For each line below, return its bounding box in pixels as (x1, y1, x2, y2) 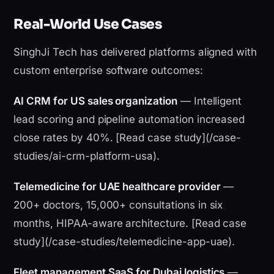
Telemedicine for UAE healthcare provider (13, 180, 221, 193)
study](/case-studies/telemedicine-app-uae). (13, 235, 235, 248)
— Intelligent (177, 95, 242, 108)
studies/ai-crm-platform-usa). (13, 150, 160, 163)
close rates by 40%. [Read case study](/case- (13, 131, 242, 144)
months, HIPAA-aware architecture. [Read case (13, 217, 247, 230)
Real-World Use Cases (13, 16, 162, 33)
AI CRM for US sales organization (13, 95, 177, 108)
